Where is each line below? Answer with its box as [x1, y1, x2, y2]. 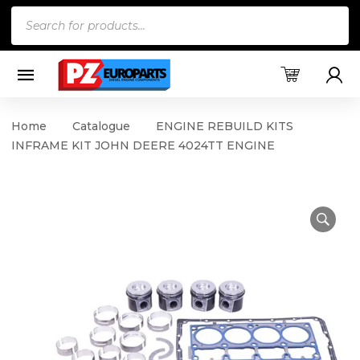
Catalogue [72, 118, 130, 133]
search [10, 31, 53, 47]
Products [10, 8, 71, 24]
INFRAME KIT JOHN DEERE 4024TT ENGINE [11, 137, 275, 153]
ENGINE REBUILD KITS [156, 118, 293, 133]
